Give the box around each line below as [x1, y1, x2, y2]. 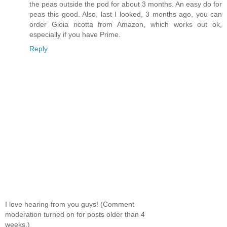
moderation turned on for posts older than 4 [5, 210, 145, 219]
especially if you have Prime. [29, 30, 121, 39]
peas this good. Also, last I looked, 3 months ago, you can [29, 10, 222, 18]
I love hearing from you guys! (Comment [5, 200, 134, 209]
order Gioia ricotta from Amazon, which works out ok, [29, 20, 222, 28]
